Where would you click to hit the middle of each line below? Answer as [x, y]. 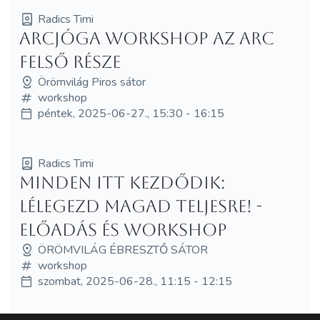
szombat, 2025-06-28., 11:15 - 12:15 [135, 281]
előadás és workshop [123, 230]
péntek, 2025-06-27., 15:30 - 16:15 [131, 113]
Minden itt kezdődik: [122, 182]
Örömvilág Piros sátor [91, 82]
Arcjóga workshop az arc [146, 38]
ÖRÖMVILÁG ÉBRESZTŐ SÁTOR [122, 250]
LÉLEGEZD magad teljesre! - [140, 206]
